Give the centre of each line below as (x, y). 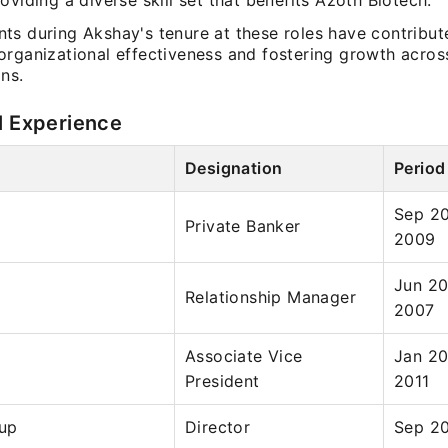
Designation (234, 168)
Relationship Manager (270, 297)
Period (420, 168)
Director (218, 427)
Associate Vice (244, 356)
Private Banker (243, 226)
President (222, 381)
